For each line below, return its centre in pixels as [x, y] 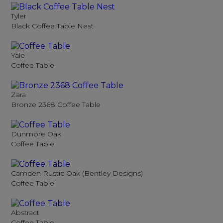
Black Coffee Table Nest [53, 26]
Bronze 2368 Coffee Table [56, 105]
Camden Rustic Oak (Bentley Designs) [77, 173]
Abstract [25, 213]
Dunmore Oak [36, 134]
